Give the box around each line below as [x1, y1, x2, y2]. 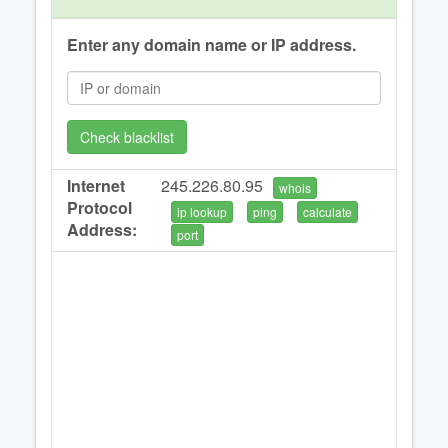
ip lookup [177, 202, 228, 220]
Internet [67, 174, 125, 197]
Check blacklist [80, 127, 174, 147]
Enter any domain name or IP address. [67, 33, 356, 56]
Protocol [67, 196, 132, 219]
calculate [303, 202, 353, 220]
